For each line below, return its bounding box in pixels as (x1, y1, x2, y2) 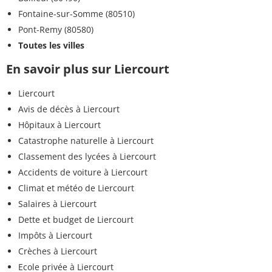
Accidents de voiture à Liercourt (18, 166, 148, 178)
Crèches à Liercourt (18, 245, 97, 257)
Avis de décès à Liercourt (18, 103, 120, 115)
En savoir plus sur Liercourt (6, 60, 169, 77)
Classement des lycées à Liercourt (18, 150, 156, 162)
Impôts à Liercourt (18, 229, 92, 241)
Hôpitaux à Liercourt (18, 118, 101, 131)
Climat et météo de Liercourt (18, 182, 134, 194)
